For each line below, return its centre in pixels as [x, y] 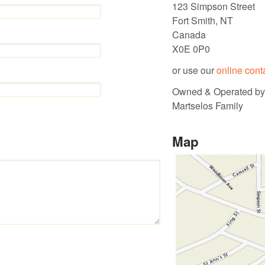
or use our [194, 70]
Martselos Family [208, 106]
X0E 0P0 [191, 49]
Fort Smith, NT [203, 21]
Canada [189, 35]
